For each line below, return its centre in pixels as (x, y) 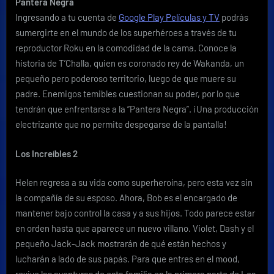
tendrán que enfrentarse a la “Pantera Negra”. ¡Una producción (137, 109)
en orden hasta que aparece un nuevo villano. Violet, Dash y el (135, 228)
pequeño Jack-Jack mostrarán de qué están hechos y (121, 244)
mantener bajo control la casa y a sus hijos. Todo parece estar (135, 213)
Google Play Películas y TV (169, 17)
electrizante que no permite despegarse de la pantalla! (121, 124)
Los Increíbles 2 (46, 153)
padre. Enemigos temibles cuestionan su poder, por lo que (128, 94)
